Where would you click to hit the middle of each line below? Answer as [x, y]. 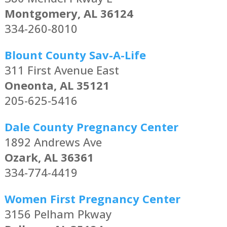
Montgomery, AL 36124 [69, 13]
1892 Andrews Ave [53, 142]
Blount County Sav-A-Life [75, 55]
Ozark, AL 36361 [49, 157]
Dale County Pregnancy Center [91, 127]
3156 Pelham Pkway [58, 214]
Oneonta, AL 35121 [57, 85]
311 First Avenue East [62, 70]
